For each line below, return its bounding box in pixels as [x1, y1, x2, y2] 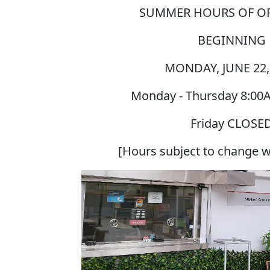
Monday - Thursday [131, 87, 240, 104]
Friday [190, 115, 227, 131]
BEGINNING [198, 32, 266, 48]
